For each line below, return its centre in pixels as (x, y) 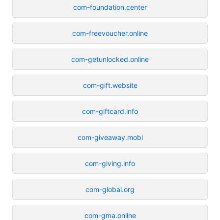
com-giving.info (110, 163)
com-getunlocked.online (110, 59)
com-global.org (110, 189)
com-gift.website (110, 85)
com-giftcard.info (110, 111)
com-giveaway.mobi (110, 137)
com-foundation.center (110, 7)
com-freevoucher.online (110, 33)
